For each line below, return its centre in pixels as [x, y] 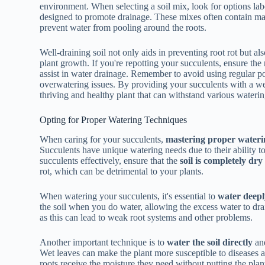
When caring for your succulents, [103, 139]
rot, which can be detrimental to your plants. [122, 171]
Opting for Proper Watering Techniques [114, 120]
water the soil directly [210, 242]
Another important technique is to [104, 242]
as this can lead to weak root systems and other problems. [146, 217]
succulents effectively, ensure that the [110, 160]
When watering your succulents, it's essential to [129, 196]
